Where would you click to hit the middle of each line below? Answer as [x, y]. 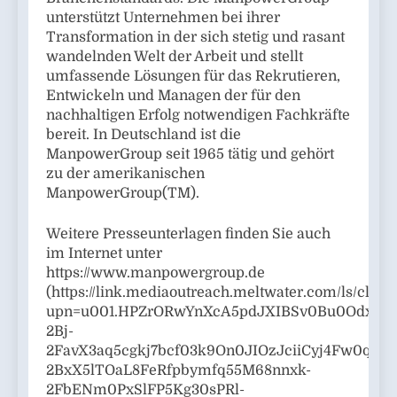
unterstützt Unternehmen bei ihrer [163, 17]
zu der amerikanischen [125, 173]
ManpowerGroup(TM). [123, 193]
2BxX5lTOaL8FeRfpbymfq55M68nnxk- [179, 370]
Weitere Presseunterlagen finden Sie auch [188, 234]
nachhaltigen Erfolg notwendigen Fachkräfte [198, 115]
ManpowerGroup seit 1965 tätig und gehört [190, 154]
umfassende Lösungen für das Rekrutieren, [193, 76]
